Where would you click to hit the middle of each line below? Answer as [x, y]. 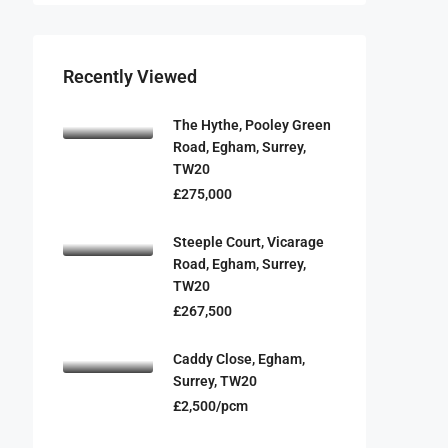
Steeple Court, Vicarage [248, 242]
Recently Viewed [130, 76]
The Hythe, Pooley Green [252, 125]
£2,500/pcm [210, 406]
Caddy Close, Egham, [239, 359]
